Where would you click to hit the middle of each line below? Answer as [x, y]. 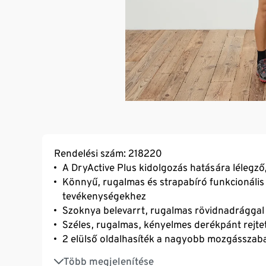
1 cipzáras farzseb [102, 255]
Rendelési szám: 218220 [108, 153]
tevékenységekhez [104, 196]
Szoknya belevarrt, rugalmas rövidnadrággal [163, 210]
